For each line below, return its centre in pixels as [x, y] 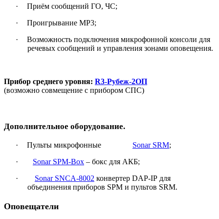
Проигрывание [53, 23]
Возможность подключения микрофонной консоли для [119, 40]
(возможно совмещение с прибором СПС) [74, 90]
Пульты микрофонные [80, 145]
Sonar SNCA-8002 [65, 178]
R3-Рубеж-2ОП [121, 82]
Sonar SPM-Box [58, 161]
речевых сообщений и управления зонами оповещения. [120, 48]
